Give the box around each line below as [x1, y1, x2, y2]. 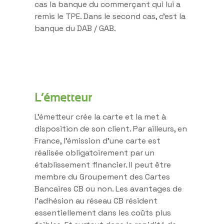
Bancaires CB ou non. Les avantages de [34, 183, 182, 194]
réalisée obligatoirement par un [34, 147, 154, 158]
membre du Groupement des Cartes [34, 171, 170, 182]
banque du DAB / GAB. [34, 22, 116, 33]
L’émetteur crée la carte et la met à [34, 111, 166, 122]
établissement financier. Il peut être [34, 159, 171, 170]
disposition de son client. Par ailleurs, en [34, 123, 187, 134]
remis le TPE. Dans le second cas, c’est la [34, 10, 185, 21]
